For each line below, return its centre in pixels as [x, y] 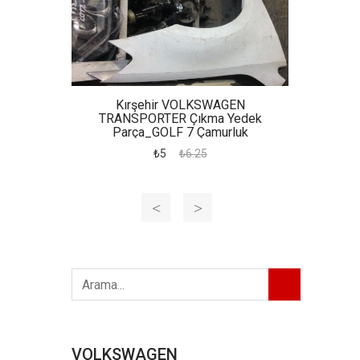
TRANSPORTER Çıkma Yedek [180, 119]
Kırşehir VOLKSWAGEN [180, 105]
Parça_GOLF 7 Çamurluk [180, 132]
